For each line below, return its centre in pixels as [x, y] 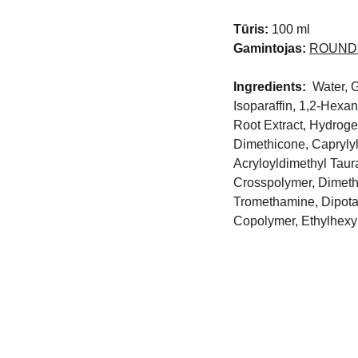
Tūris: [251, 29]
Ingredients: [273, 87]
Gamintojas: [270, 48]
